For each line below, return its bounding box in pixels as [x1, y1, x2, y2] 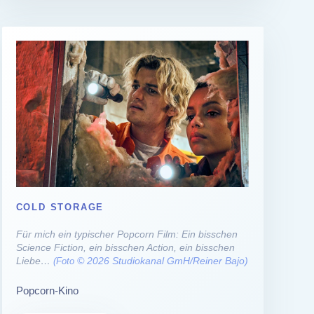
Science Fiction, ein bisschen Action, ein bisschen [15, 241, 235, 253]
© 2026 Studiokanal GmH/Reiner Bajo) [74, 254, 248, 266]
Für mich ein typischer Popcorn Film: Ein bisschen [15, 228, 238, 240]
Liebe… [15, 254, 53, 266]
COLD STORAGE [15, 201, 104, 212]
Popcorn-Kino [15, 284, 78, 296]
